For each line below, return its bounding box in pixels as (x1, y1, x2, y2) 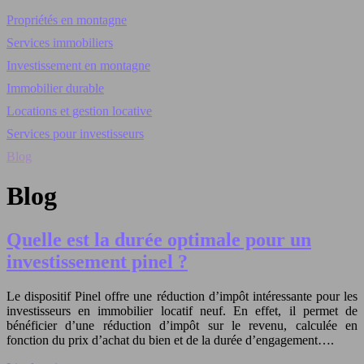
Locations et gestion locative (6, 104, 152, 118)
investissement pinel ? (6, 250, 188, 272)
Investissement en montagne (6, 58, 150, 72)
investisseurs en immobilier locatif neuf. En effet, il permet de (6, 303, 357, 318)
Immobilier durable (6, 81, 104, 95)
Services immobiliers (6, 36, 113, 50)
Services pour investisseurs (6, 127, 144, 141)
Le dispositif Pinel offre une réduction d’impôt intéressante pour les (6, 288, 357, 303)
